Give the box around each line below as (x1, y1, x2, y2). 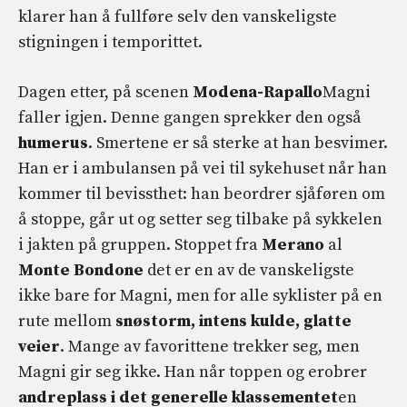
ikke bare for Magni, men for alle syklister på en (18, 284, 382, 306)
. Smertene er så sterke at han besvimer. (88, 132, 388, 154)
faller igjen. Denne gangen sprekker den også (18, 106, 362, 128)
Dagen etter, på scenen (18, 81, 193, 103)
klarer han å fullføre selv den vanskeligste (18, 5, 337, 27)
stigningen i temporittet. (18, 31, 203, 53)
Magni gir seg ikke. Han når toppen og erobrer (18, 361, 367, 382)
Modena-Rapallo (193, 81, 323, 103)
